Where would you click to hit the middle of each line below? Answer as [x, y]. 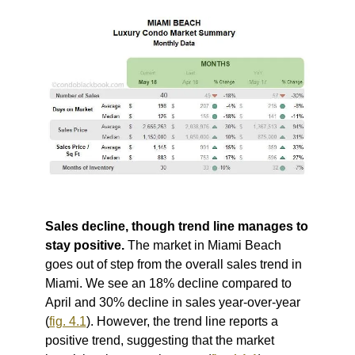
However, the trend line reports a [187, 321]
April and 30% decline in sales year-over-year [172, 302]
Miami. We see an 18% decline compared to [168, 283]
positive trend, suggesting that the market [159, 340]
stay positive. [86, 245]
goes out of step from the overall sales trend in [173, 264]
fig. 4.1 [67, 321]
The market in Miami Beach [204, 245]
